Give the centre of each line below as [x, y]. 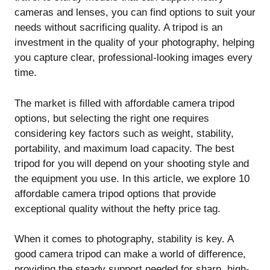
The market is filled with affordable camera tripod [124, 103]
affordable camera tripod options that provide [115, 193]
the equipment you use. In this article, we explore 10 [132, 178]
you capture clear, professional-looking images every [133, 58]
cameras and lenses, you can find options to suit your [135, 13]
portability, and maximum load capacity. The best [124, 148]
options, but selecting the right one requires [112, 118]
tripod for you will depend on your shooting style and [132, 163]
